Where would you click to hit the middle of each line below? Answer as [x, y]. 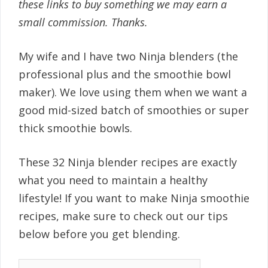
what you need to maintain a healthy [113, 180]
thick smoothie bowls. [75, 128]
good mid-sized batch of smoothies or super [134, 110]
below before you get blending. [99, 234]
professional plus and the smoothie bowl [125, 74]
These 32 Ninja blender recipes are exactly [128, 162]
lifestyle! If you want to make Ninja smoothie [134, 198]
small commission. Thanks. [83, 22]
